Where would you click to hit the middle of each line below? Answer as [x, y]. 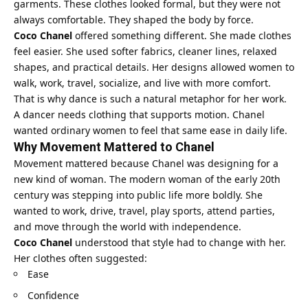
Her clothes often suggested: [80, 258]
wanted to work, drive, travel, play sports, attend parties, [144, 210]
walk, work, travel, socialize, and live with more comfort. [142, 82]
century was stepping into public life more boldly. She [138, 195]
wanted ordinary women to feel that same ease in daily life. [151, 130]
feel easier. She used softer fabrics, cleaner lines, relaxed [145, 51]
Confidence [53, 295]
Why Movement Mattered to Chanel [114, 146]
